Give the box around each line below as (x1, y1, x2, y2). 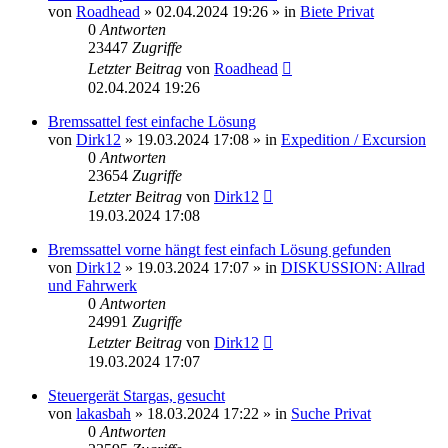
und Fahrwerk (48, 276, 137, 294)
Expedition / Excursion (281, 130, 426, 148)
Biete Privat (300, 2, 374, 20)
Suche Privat (291, 404, 371, 422)
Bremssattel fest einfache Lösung (48, 112, 256, 130)
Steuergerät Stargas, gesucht (48, 386, 225, 404)
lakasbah (76, 404, 131, 422)
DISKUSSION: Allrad (281, 258, 425, 276)
